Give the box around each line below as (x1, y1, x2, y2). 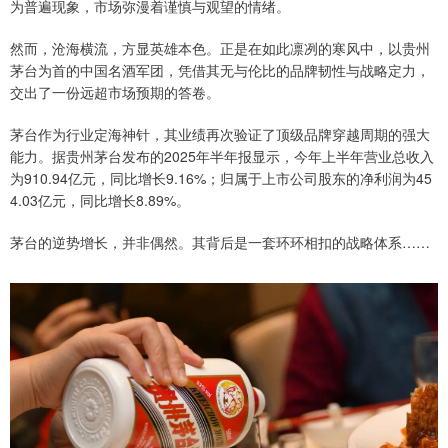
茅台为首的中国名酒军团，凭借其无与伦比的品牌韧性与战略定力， (10, 59, 430, 80)
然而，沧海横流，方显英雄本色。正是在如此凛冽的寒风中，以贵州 (10, 37, 430, 58)
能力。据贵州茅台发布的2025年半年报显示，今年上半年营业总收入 (10, 145, 434, 166)
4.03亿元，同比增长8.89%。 (10, 189, 190, 210)
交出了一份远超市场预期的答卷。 (10, 81, 220, 102)
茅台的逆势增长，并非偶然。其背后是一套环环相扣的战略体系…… (10, 231, 430, 252)
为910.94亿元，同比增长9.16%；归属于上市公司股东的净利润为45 (10, 167, 432, 188)
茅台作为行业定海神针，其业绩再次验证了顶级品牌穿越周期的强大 (10, 123, 430, 144)
